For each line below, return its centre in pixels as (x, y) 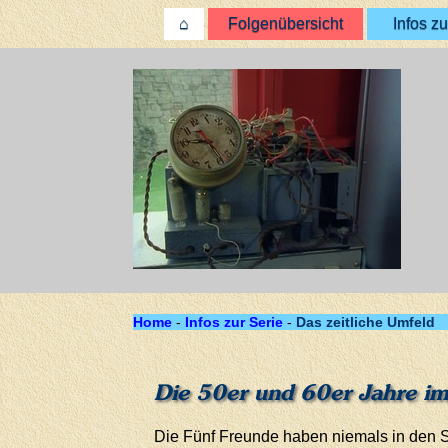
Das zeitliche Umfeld (365, 322)
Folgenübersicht (285, 23)
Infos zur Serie (234, 322)
